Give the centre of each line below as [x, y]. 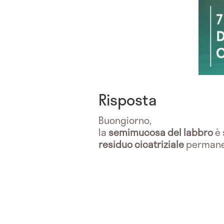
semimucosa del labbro [162, 132]
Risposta [127, 99]
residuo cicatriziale [141, 144]
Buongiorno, [125, 120]
